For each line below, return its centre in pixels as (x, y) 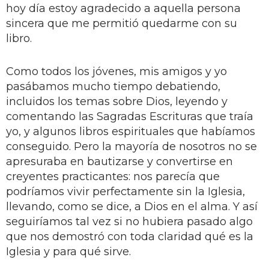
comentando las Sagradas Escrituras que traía (130, 116)
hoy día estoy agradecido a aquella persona (123, 8)
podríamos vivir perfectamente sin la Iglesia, (125, 191)
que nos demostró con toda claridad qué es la (130, 236)
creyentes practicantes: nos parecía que (113, 176)
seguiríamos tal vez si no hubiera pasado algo (129, 221)
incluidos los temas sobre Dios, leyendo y (117, 101)
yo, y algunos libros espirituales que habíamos (131, 131)
